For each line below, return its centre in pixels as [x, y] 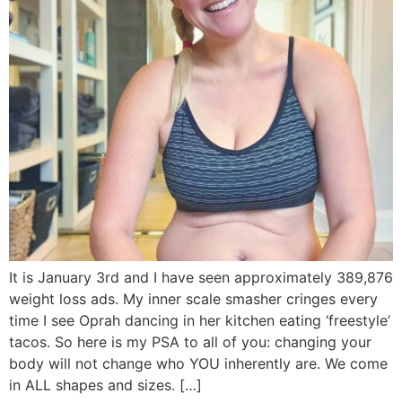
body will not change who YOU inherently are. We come [198, 363]
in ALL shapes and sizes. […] [105, 385]
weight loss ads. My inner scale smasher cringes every [193, 298]
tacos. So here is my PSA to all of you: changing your [190, 341]
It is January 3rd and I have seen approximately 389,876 [201, 277]
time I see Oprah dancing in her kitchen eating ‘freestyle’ [200, 320]
